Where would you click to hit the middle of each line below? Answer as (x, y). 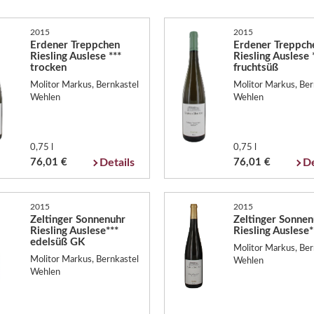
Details (117, 162)
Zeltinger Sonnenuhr (77, 219)
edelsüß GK (57, 242)
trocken (48, 67)
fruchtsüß (255, 67)
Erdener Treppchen (75, 45)
